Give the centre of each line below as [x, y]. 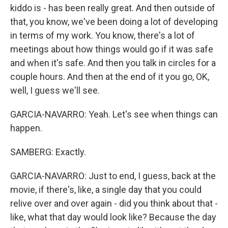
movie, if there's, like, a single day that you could [106, 190]
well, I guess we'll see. [55, 90]
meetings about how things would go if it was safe [112, 49]
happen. [26, 128]
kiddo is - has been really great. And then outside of [113, 8]
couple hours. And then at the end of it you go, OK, [110, 77]
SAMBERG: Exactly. [48, 152]
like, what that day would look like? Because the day [113, 217]
